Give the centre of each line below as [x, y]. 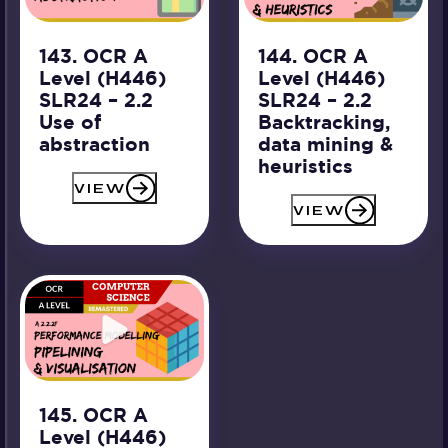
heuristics [305, 167]
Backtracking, [323, 123]
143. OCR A [93, 57]
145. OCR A [93, 415]
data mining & [325, 145]
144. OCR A [312, 57]
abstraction [94, 145]
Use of [69, 123]
